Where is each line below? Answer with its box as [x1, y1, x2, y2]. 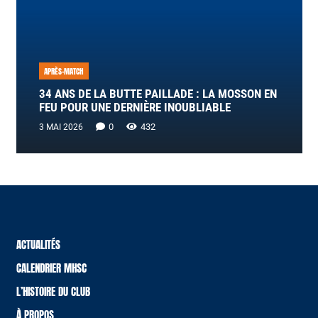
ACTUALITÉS [16, 236, 60, 253]
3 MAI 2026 [38, 122, 83, 133]
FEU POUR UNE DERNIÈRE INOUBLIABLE [38, 100, 231, 114]
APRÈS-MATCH [44, 65, 84, 77]
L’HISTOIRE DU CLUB [16, 283, 90, 300]
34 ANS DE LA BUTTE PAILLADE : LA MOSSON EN [38, 87, 277, 101]
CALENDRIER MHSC [16, 259, 87, 276]
